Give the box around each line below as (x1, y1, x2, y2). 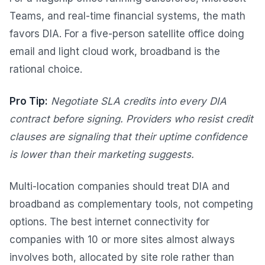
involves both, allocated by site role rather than (9, 251, 234, 264)
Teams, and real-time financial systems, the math (9, 10, 245, 22)
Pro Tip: (9, 95, 48, 108)
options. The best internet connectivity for (9, 216, 209, 228)
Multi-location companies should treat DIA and (9, 180, 230, 193)
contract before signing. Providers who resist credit (9, 113, 253, 125)
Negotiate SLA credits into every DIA (51, 95, 227, 108)
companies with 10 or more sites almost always (9, 234, 235, 246)
